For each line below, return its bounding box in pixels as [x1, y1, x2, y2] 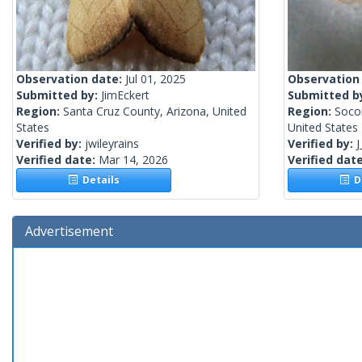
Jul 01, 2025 [125, 71, 186, 87]
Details [78, 173, 120, 187]
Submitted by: [16, 87, 101, 103]
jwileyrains [85, 136, 139, 152]
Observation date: [16, 71, 125, 87]
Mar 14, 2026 [99, 152, 168, 168]
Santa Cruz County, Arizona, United [63, 103, 246, 120]
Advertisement [25, 222, 113, 241]
